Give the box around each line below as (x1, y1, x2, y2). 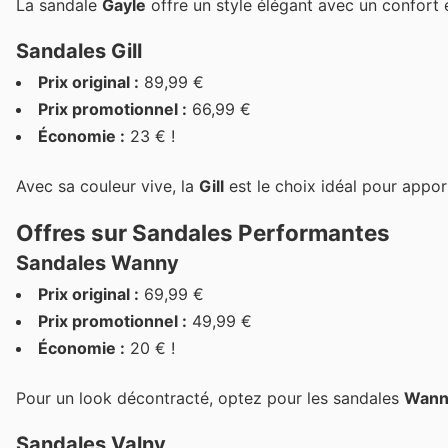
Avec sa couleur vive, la (16, 175, 199, 196)
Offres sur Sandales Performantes (16, 219, 390, 247)
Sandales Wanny (16, 251, 179, 276)
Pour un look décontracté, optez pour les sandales (16, 388, 404, 409)
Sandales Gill (16, 38, 142, 63)
